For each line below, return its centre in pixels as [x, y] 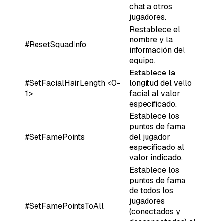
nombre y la [151, 39]
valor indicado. [156, 157]
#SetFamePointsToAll [64, 206]
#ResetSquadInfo [56, 44]
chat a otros [151, 6]
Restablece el [155, 29]
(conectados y [155, 211]
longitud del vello [161, 83]
